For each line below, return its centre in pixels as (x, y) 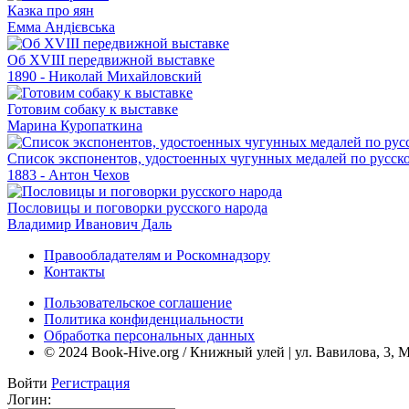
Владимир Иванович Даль (89, 224)
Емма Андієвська (61, 26)
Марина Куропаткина (75, 125)
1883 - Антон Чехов (68, 174)
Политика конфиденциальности (144, 319)
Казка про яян (51, 10)
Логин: (29, 399)
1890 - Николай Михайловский (105, 76)
